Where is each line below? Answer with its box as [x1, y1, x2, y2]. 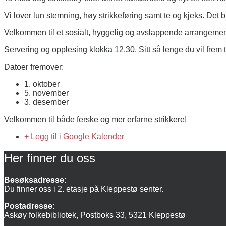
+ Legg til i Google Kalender [24, 132, 124, 141]
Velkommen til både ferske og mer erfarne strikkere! [4, 115, 187, 124]
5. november [24, 89, 69, 98]
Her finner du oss [4, 151, 95, 165]
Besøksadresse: [4, 175, 67, 184]
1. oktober [24, 80, 60, 89]
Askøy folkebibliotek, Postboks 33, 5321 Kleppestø [4, 210, 186, 219]
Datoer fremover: [4, 63, 64, 72]
